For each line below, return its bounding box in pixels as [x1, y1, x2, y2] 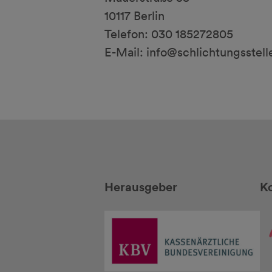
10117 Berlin [104, 8, 165, 23]
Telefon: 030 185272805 [104, 27, 233, 41]
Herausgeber [104, 178, 177, 195]
